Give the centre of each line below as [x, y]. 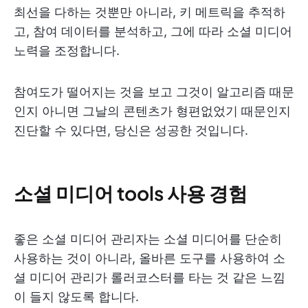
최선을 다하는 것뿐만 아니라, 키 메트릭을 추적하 [150, 12]
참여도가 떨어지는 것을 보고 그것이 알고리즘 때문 [154, 91]
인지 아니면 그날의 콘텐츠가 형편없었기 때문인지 [152, 111]
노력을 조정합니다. [67, 50]
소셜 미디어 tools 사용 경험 [131, 192]
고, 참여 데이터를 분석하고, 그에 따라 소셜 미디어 [153, 31]
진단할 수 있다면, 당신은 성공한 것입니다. [131, 130]
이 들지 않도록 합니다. [76, 296]
